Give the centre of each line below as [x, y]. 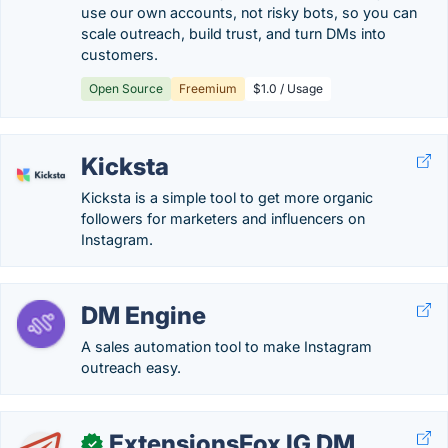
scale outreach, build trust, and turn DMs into [233, 33]
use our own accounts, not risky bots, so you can [249, 12]
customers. [119, 54]
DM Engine [143, 315]
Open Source [126, 88]
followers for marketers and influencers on [223, 218]
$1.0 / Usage [288, 88]
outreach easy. [131, 367]
